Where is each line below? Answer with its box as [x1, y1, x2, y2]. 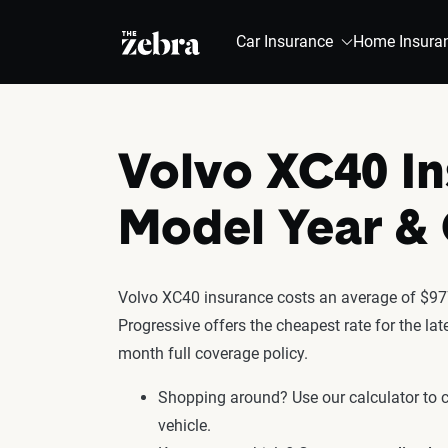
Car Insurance [236, 32, 333, 51]
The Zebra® [122, 32, 208, 51]
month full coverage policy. [118, 344, 308, 363]
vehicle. [158, 416, 211, 435]
